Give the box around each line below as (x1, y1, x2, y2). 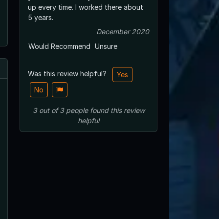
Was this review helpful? (28, 69, 109, 78)
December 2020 (96, 27, 149, 36)
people (66, 106, 88, 114)
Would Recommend (28, 42, 90, 50)
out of (37, 106, 60, 114)
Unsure (95, 42, 117, 50)
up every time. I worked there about (28, 2, 75, 11)
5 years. (28, 13, 53, 22)
